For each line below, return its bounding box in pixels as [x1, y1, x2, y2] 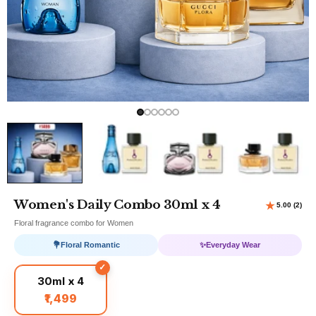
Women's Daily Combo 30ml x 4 [14, 197, 221, 212]
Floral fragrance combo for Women [14, 218, 133, 227]
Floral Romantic [60, 240, 120, 249]
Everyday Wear [206, 240, 260, 249]
